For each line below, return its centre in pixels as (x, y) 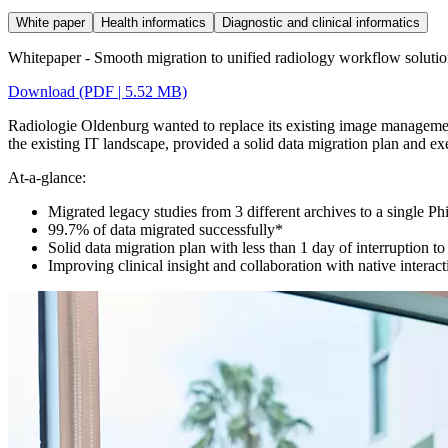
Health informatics (153, 22)
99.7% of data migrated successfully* (165, 229)
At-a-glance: (47, 177)
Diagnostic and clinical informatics (321, 22)
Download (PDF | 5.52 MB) (97, 91)
